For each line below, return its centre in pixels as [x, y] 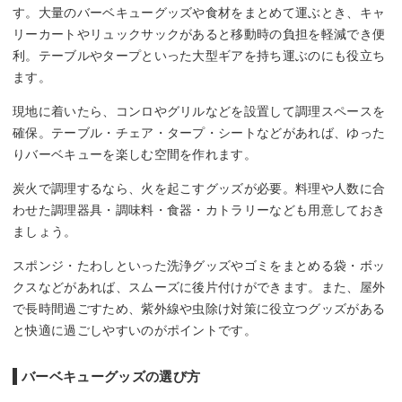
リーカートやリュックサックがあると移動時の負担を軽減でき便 [199, 34]
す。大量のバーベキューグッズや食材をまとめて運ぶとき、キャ [199, 12]
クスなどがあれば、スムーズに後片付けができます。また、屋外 [199, 287]
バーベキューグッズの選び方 [111, 376]
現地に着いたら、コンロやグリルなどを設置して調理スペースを [199, 111]
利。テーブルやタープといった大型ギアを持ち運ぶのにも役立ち [199, 55]
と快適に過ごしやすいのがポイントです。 [135, 330]
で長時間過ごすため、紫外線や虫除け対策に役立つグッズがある [199, 308]
